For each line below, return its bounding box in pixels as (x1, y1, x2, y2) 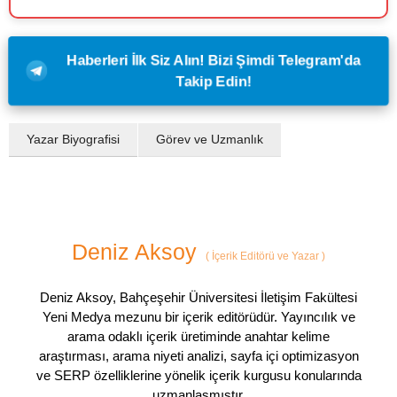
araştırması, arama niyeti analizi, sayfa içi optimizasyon (38, 347, 359, 363)
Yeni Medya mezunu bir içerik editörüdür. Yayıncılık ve (42, 308, 355, 324)
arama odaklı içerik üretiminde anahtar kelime (67, 328, 330, 344)
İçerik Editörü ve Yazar (209, 249, 322, 262)
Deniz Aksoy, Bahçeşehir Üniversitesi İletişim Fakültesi (40, 289, 357, 305)
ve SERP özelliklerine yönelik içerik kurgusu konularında (35, 367, 362, 383)
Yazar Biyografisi (27, 131, 120, 146)
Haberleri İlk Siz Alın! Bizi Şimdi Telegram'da (64, 51, 364, 67)
